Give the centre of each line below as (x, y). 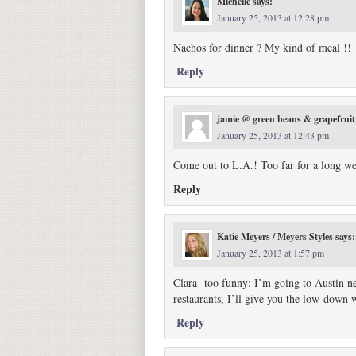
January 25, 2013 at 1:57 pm (271, 253)
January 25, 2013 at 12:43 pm (273, 135)
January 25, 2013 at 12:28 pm (273, 17)
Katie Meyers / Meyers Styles (275, 236)
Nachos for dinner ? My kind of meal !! (262, 47)
